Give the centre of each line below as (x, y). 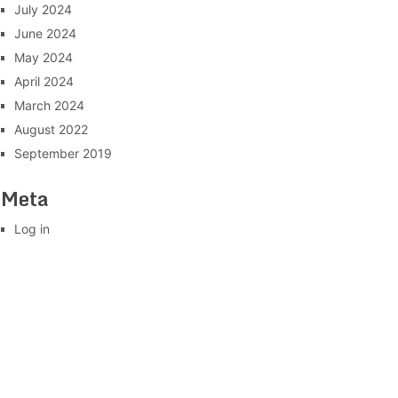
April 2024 (44, 82)
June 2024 (45, 34)
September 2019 (63, 154)
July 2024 (43, 10)
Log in (32, 229)
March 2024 (49, 106)
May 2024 (44, 58)
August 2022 (51, 130)
